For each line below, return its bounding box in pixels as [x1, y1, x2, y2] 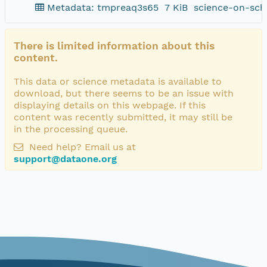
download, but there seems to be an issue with [14, 87, 234, 99]
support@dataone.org [14, 153, 117, 164]
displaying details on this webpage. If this [14, 99, 206, 111]
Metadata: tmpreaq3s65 [47, 1, 159, 13]
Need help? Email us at [26, 141, 136, 153]
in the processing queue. [14, 123, 128, 135]
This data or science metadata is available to [14, 75, 222, 87]
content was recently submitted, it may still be [14, 111, 232, 123]
